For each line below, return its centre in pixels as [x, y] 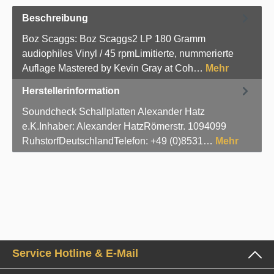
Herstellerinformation [71, 91]
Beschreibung [55, 18]
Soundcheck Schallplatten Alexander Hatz [113, 112]
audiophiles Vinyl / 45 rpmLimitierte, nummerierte [128, 54]
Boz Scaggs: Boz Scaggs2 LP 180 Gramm [114, 39]
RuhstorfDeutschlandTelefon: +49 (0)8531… [119, 141]
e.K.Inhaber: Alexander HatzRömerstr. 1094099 [124, 127]
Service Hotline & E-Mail [75, 254]
